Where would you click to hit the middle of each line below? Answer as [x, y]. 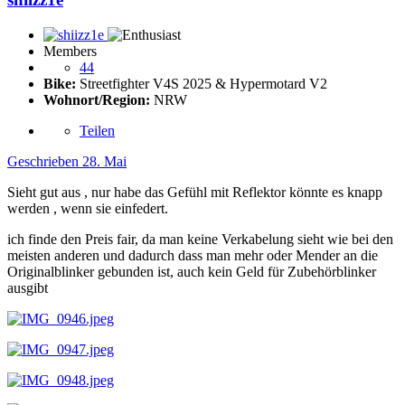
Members [70, 51]
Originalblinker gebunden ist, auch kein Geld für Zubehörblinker [192, 272]
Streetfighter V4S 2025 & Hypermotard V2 [202, 84]
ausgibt [28, 288]
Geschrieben [45, 161]
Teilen [97, 131]
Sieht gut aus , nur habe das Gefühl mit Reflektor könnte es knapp [195, 192]
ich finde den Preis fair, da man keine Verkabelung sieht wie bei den [200, 239]
